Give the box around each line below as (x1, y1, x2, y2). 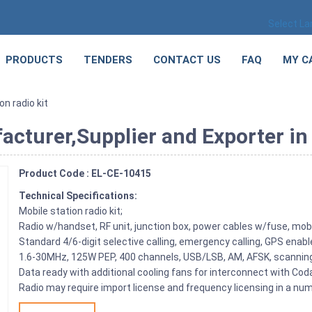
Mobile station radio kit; (19, 205, 125, 217)
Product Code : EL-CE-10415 (19, 167, 152, 179)
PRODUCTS (6, 54, 63, 66)
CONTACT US (153, 54, 221, 66)
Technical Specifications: (19, 189, 138, 201)
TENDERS (84, 54, 132, 66)
